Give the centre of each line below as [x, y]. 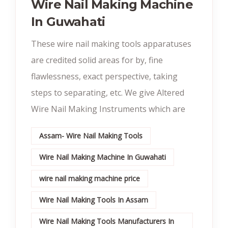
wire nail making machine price [90, 178]
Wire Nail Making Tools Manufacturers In [107, 221]
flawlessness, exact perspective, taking [104, 76]
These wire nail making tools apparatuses [111, 44]
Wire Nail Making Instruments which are [108, 109]
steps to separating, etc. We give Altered [108, 92]
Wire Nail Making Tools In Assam [94, 199]
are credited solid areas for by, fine [97, 60]
